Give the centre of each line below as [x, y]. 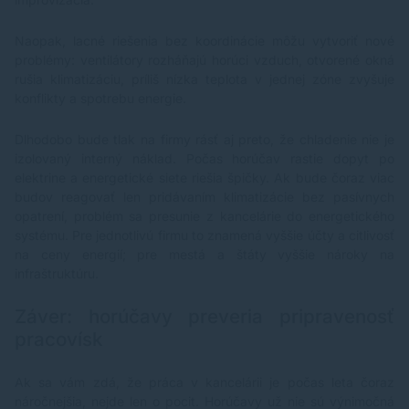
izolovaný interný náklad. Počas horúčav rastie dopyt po [204, 159]
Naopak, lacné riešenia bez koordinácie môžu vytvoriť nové [204, 41]
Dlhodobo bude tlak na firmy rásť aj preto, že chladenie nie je [204, 140]
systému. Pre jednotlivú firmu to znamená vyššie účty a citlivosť [204, 236]
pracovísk [59, 340]
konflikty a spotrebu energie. [100, 99]
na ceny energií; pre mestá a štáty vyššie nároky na [204, 255]
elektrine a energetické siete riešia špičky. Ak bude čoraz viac [204, 178]
